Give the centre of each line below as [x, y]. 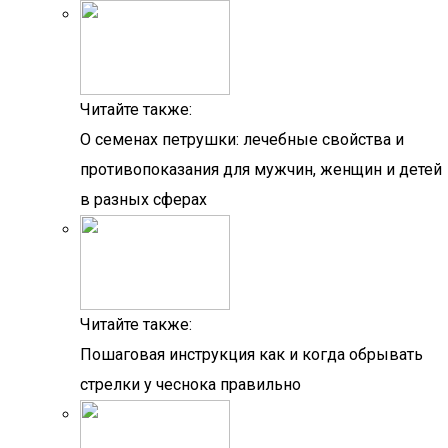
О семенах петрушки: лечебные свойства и [242, 139]
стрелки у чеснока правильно [190, 384]
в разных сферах [143, 199]
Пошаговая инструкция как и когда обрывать [251, 354]
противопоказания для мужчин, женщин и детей [261, 169]
